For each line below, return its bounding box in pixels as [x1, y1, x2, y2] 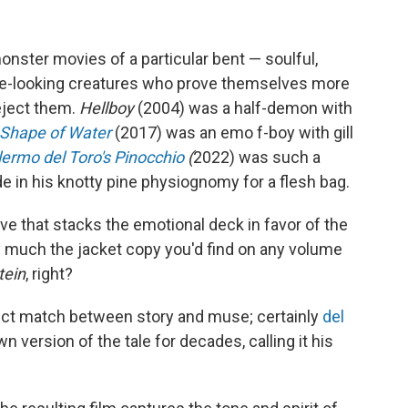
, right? [25, 264, 73, 283]
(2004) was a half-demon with [138, 98, 352, 117]
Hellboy [79, 98, 138, 117]
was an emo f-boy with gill [166, 123, 353, 142]
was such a [239, 148, 321, 167]
